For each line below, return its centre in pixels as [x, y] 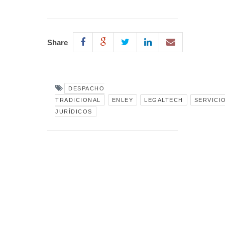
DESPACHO [86, 89]
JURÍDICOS [74, 112]
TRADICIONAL [78, 100]
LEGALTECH [164, 100]
